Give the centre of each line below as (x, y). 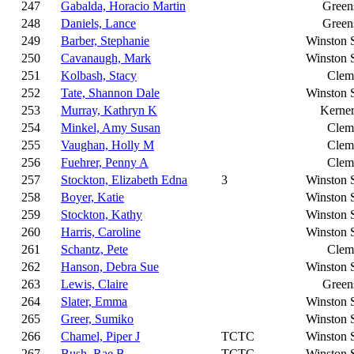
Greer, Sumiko (97, 319)
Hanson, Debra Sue (110, 267)
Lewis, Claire (94, 284)
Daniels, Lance (98, 23)
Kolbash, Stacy (99, 75)
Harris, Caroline (101, 232)
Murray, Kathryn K (109, 110)
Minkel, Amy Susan (111, 128)
